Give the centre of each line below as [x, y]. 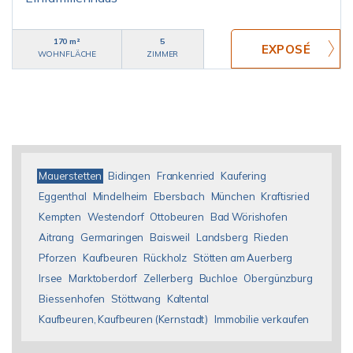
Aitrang [56, 237]
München [233, 196]
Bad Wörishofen [249, 217]
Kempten [60, 217]
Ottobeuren [177, 217]
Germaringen [112, 237]
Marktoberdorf [103, 278]
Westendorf [115, 217]
